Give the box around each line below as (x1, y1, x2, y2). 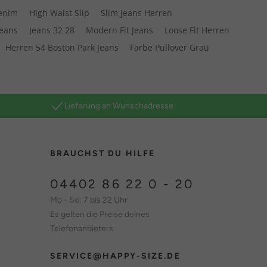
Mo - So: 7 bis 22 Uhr (49, 195, 128, 206)
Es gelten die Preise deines (49, 209, 150, 220)
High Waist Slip (29, 7, 90, 19)
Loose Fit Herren (164, 24, 230, 36)
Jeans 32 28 (29, 24, 75, 36)
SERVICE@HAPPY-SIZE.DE (49, 251, 181, 262)
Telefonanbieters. (49, 223, 115, 234)
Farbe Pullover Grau (130, 42, 210, 54)
